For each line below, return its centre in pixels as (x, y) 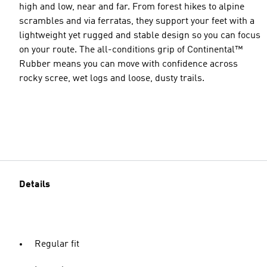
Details (35, 185)
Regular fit (57, 244)
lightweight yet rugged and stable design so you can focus (140, 35)
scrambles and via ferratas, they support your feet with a (137, 21)
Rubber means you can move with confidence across (128, 64)
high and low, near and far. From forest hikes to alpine (132, 7)
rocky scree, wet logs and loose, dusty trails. (112, 78)
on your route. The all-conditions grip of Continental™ (131, 50)
